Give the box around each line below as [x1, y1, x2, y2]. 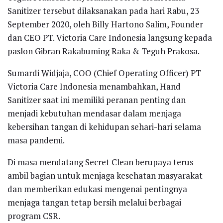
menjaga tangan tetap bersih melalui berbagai [7, 196, 181, 208]
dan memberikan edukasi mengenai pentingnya [7, 183, 187, 195]
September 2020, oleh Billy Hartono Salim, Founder [7, 18, 203, 30]
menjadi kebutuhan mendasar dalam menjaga [7, 107, 181, 119]
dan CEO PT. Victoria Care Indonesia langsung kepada [7, 31, 212, 43]
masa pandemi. [7, 134, 65, 146]
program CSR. [7, 210, 60, 222]
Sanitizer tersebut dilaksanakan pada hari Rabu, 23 [7, 4, 199, 16]
